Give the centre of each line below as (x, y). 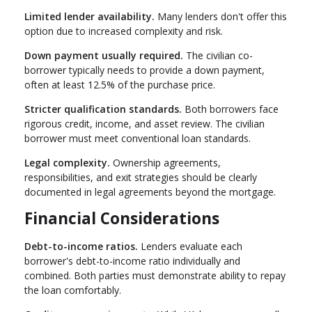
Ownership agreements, (165, 162)
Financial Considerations (122, 218)
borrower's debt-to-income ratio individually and (132, 261)
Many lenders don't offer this (221, 16)
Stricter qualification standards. (103, 109)
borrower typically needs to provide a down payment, (145, 70)
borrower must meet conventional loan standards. (138, 138)
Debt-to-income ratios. (81, 247)
